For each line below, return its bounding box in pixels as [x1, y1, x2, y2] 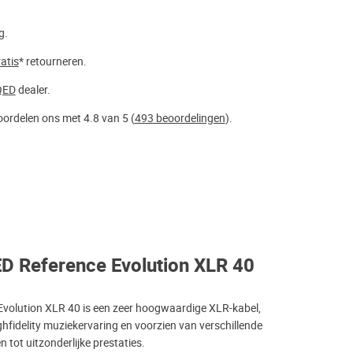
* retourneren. [18, 54, 87, 70]
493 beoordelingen [134, 110, 225, 127]
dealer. [15, 82, 50, 98]
